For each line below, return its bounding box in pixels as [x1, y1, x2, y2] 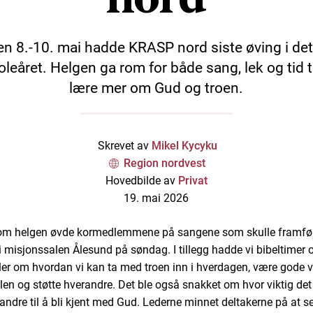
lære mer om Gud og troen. [69, 79, 244, 96]
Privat [177, 173, 208, 187]
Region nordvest [123, 156, 205, 170]
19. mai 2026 [124, 191, 189, 205]
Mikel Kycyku [152, 138, 218, 152]
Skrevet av [98, 138, 150, 152]
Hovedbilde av [105, 173, 178, 187]
